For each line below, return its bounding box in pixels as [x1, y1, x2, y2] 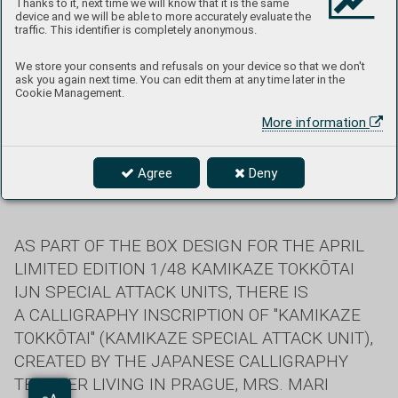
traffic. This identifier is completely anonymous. [15, 23, 257, 37]
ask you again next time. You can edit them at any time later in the [15, 73, 345, 87]
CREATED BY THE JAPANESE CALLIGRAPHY [14, 351, 348, 372]
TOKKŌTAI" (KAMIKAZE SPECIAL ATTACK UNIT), [14, 328, 373, 349]
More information [262, 115, 370, 131]
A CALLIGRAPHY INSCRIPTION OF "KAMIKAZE [14, 305, 361, 326]
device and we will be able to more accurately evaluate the [15, 10, 311, 24]
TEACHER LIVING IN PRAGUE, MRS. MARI [14, 374, 329, 395]
